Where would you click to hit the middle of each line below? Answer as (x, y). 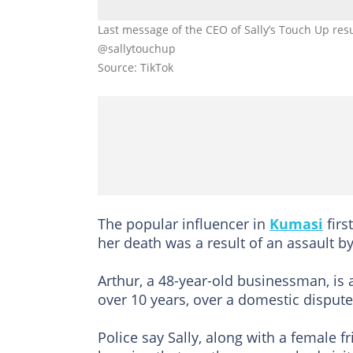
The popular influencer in (184, 223)
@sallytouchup (137, 48)
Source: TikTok (136, 67)
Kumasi (296, 223)
